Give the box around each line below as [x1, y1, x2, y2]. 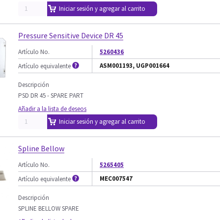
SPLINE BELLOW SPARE [18, 204, 79, 213]
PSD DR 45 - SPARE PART [18, 91, 83, 100]
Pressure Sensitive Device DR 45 [18, 30, 123, 40]
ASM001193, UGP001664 [100, 61, 169, 70]
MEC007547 [100, 174, 133, 183]
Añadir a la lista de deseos [18, 105, 86, 113]
